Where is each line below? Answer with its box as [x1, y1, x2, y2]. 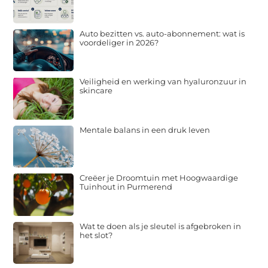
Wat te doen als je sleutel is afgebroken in [80, 221, 242, 231]
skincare [80, 86, 113, 96]
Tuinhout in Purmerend [80, 182, 173, 192]
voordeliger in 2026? [80, 37, 159, 47]
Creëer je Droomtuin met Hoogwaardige [80, 173, 239, 183]
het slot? [80, 230, 113, 240]
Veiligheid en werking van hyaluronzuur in [80, 77, 247, 87]
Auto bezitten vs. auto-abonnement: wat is [80, 28, 245, 38]
